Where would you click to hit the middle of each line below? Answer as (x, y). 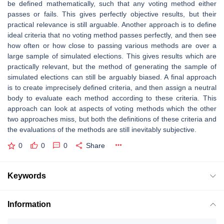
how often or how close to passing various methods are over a (112, 45)
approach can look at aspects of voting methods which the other (112, 108)
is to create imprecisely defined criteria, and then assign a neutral (112, 87)
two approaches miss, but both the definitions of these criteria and (112, 119)
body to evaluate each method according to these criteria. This (112, 98)
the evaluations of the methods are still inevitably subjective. (102, 129)
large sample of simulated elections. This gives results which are (112, 56)
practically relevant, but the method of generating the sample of (112, 66)
